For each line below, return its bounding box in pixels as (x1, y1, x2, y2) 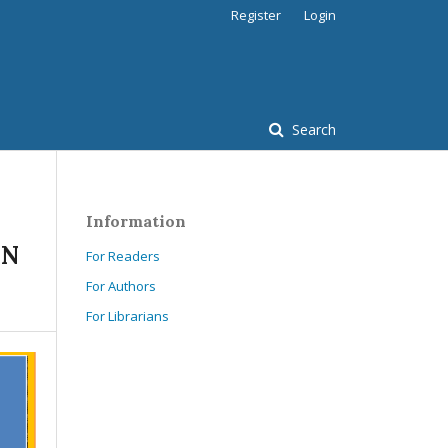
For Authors (86, 277, 156, 295)
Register (231, 6, 281, 24)
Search (288, 120, 336, 139)
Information (86, 211, 186, 231)
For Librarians (86, 307, 169, 325)
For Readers (86, 247, 160, 265)
